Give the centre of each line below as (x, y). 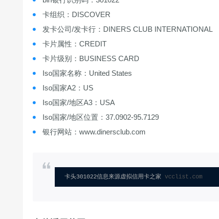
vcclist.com (184, 177)
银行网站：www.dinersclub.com (94, 131)
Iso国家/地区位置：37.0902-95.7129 (101, 117)
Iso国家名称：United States (87, 73)
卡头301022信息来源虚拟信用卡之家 (115, 177)
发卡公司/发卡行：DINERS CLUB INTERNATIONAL (128, 29)
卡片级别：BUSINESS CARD (91, 58)
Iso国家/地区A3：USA (79, 102)
